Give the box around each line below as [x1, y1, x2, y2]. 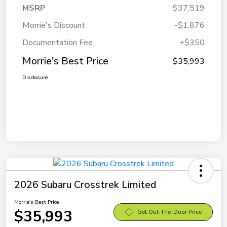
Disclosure [22, 74, 48, 82]
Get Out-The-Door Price [137, 208, 202, 216]
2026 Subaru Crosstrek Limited [14, 178, 156, 192]
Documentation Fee [22, 37, 93, 49]
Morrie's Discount [22, 20, 85, 31]
